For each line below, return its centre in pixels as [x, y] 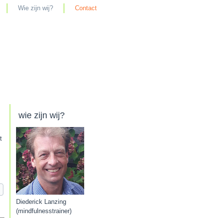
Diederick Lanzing [41, 202]
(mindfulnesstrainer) [44, 211]
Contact [86, 8]
